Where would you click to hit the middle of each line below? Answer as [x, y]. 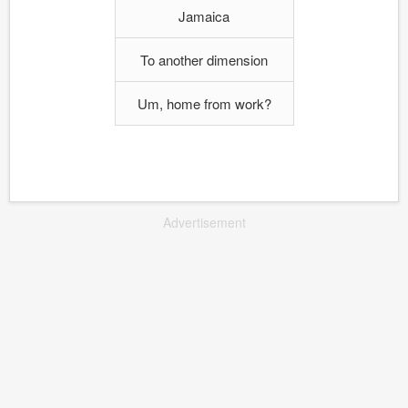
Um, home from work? [204, 103]
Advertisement [204, 222]
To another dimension [204, 60]
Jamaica [204, 16]
